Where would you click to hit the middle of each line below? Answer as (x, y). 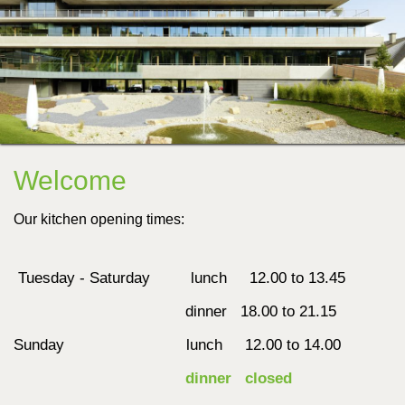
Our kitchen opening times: (99, 219)
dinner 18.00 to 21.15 (175, 311)
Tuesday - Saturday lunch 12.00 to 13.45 (188, 278)
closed (268, 378)
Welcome (70, 180)
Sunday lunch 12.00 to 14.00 (177, 345)
